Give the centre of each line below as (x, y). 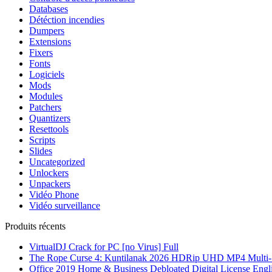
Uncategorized (57, 162)
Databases (49, 9)
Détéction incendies (67, 20)
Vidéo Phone (54, 195)
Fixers (41, 53)
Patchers (45, 107)
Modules (46, 97)
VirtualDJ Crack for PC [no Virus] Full (104, 247)
